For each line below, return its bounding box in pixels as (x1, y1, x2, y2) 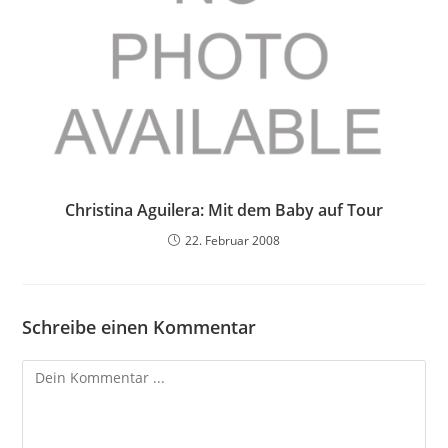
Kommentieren (21, 362, 122, 382)
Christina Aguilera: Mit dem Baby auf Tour (65, 199, 383, 222)
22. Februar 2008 (185, 232, 280, 250)
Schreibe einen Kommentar (22, 315, 257, 340)
